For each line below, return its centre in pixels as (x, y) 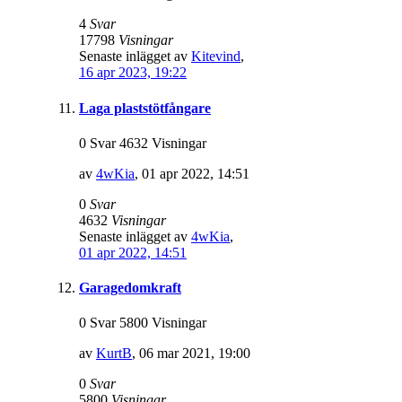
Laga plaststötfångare (145, 108)
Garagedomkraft (130, 288)
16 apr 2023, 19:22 (133, 73)
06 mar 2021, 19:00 (195, 354)
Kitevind (216, 57)
